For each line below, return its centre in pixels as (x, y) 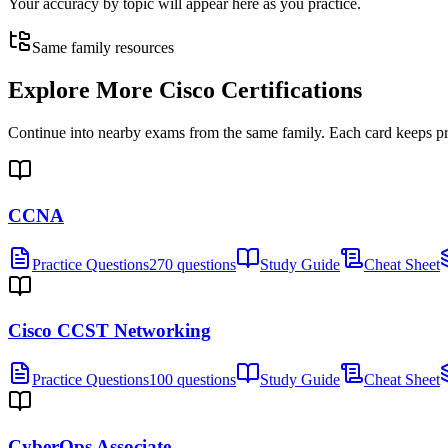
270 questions (192, 264)
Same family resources (103, 48)
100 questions (192, 380)
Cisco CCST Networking (109, 331)
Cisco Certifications (260, 90)
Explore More (83, 90)
